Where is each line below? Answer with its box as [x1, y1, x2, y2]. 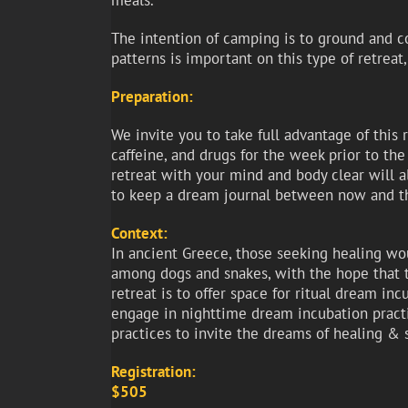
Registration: [110, 362, 196, 382]
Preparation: [110, 87, 193, 107]
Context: [110, 223, 168, 244]
